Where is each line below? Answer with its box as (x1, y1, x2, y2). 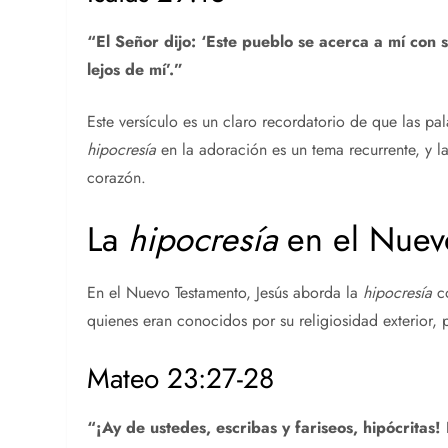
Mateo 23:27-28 (87, 357, 275, 399)
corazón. (87, 165, 147, 189)
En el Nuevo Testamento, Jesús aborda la (87, 280, 364, 304)
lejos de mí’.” (87, 57, 184, 81)
